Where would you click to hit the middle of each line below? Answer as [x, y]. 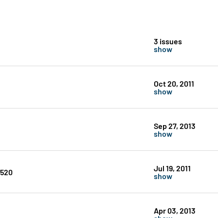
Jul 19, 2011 [172, 168]
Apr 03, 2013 [174, 210]
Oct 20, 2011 [174, 83]
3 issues [168, 41]
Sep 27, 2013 [174, 126]
